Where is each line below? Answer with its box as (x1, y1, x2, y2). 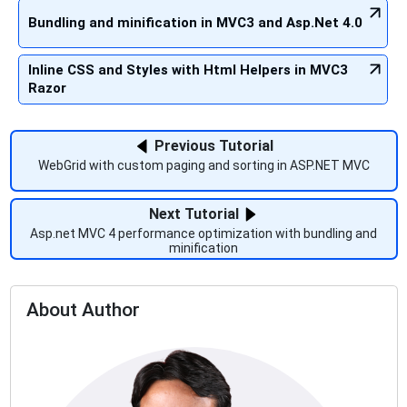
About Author (26, 299, 140, 322)
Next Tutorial (148, 204, 243, 223)
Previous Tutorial (150, 136, 273, 154)
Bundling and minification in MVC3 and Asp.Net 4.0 (28, 15, 362, 32)
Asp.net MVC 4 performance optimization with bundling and (30, 225, 377, 241)
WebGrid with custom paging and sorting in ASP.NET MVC (37, 157, 370, 173)
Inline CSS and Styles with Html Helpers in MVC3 (28, 62, 348, 79)
